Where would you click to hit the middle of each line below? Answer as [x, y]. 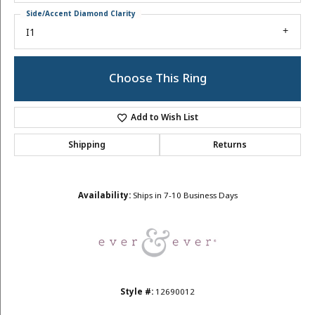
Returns [230, 145]
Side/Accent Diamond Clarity [81, 14]
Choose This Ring [157, 79]
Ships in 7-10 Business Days [185, 196]
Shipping [86, 145]
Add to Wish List [165, 118]
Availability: [104, 196]
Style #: [137, 292]
